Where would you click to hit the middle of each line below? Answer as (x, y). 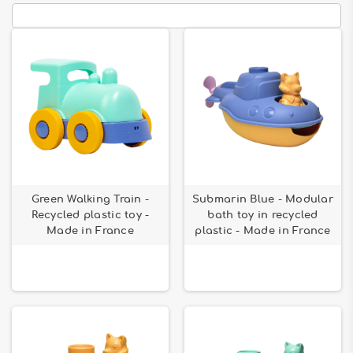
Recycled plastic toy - (90, 215)
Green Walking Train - (90, 199)
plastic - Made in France (263, 231)
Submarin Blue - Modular (263, 199)
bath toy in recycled (263, 215)
